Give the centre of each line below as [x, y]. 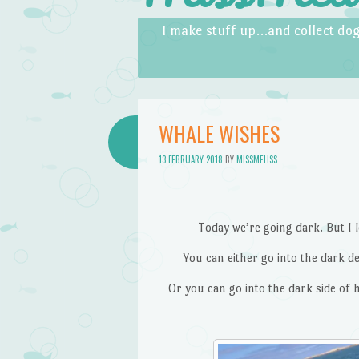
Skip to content [177, 27]
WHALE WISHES [219, 133]
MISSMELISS [256, 160]
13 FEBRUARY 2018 [190, 160]
